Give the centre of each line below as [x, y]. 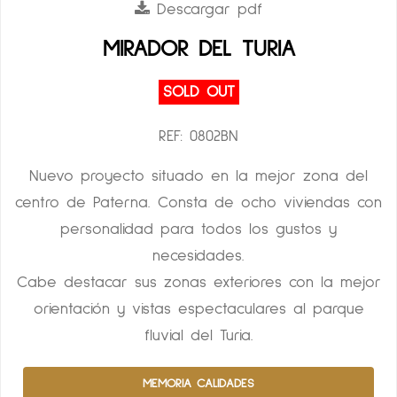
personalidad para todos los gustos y [198, 230]
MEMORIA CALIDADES [198, 384]
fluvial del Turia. [198, 336]
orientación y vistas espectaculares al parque [198, 309]
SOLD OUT [198, 92]
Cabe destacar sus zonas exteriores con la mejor [198, 283]
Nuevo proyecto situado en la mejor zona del [198, 176]
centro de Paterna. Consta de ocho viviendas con [198, 203]
